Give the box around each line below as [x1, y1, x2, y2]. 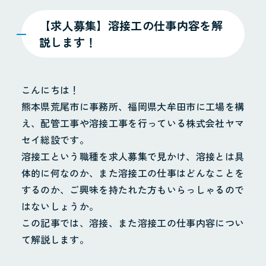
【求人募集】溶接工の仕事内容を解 [39, 17, 223, 34]
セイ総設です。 [21, 132, 90, 147]
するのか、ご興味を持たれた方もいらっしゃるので [21, 182, 245, 197]
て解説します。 [21, 232, 90, 247]
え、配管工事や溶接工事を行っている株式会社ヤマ [21, 116, 245, 131]
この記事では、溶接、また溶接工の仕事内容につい [21, 216, 245, 230]
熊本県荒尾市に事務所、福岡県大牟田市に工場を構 [21, 99, 245, 114]
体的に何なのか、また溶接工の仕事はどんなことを [21, 166, 245, 180]
